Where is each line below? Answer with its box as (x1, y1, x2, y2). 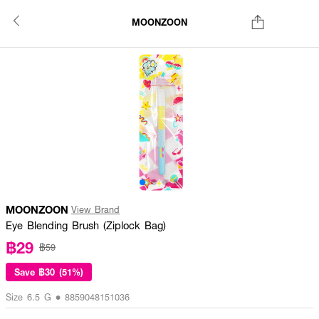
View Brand (71, 203, 120, 216)
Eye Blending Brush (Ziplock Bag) (6, 218, 166, 232)
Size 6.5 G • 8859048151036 (6, 291, 130, 303)
